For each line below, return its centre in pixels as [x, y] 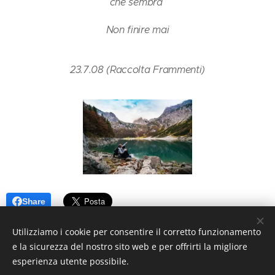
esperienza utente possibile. [71, 261]
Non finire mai [137, 30]
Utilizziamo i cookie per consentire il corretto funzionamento [137, 232]
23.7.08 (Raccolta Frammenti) [137, 70]
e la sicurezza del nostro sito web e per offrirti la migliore [130, 246]
